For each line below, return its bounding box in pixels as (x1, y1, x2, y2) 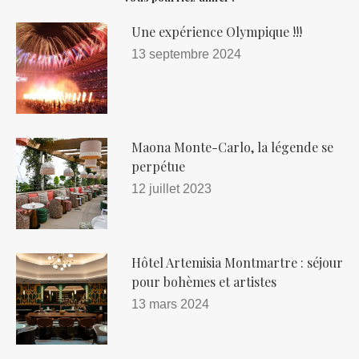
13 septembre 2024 (131, 47, 241, 62)
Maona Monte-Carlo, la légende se (131, 139, 333, 156)
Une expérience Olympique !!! (131, 23, 302, 41)
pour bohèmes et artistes (131, 273, 276, 291)
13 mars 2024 (131, 297, 209, 312)
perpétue (131, 158, 185, 175)
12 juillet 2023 (131, 182, 212, 196)
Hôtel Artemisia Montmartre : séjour (131, 254, 343, 272)
